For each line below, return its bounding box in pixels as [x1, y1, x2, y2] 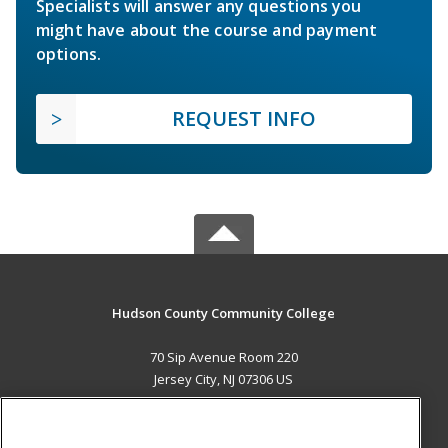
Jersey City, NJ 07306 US [154, 370, 294, 389]
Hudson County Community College [112, 304, 336, 323]
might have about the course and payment [36, 19, 378, 42]
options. [36, 43, 102, 66]
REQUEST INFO [172, 105, 316, 133]
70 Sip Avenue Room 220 [149, 348, 298, 367]
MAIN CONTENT [168, 411, 280, 431]
